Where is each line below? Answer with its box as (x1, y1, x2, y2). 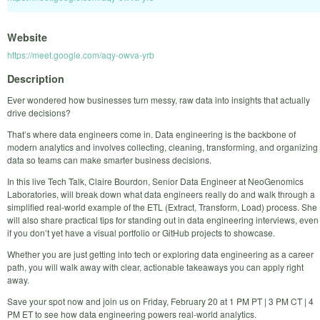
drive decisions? (7, 106, 71, 119)
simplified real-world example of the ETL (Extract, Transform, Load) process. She (7, 200, 317, 213)
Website (7, 30, 47, 45)
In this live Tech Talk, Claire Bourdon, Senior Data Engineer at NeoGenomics (7, 174, 304, 187)
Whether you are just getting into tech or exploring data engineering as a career (7, 247, 314, 260)
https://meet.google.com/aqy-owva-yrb (7, 49, 154, 61)
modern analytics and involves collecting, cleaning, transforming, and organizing (7, 140, 318, 153)
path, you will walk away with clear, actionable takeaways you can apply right (7, 260, 304, 273)
